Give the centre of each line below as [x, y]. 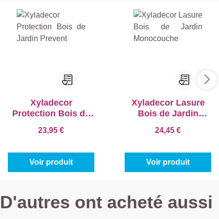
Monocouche [168, 124]
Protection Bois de [51, 113]
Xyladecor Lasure [168, 102]
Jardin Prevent [51, 124]
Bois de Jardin [168, 113]
